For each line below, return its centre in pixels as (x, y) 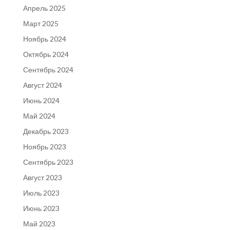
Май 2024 (39, 116)
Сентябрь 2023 (48, 162)
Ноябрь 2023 (44, 146)
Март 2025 (41, 23)
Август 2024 (42, 85)
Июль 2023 (41, 193)
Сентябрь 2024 (48, 69)
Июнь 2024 (41, 100)
